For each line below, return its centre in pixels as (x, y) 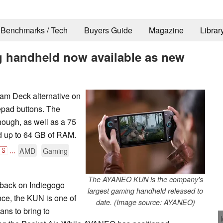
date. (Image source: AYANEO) (145, 202)
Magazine (166, 30)
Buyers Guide (108, 30)
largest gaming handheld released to (145, 190)
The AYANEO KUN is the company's (145, 179)
